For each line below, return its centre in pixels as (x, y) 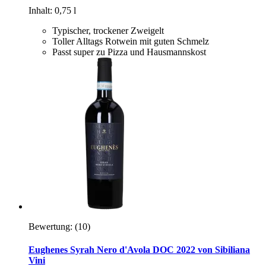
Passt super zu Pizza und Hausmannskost (129, 52)
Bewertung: (50, 226)
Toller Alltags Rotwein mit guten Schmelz (131, 41)
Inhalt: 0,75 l (52, 10)
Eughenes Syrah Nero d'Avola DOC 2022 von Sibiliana (139, 250)
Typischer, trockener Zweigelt (108, 30)
